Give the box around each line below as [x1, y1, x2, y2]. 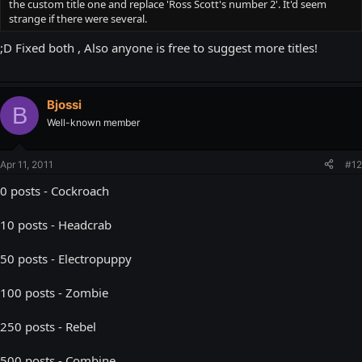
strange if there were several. [9, 11, 147, 27]
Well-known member [47, 116, 140, 129]
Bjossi [47, 97, 82, 113]
